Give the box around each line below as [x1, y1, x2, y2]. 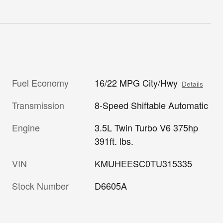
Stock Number [12, 179, 69, 192]
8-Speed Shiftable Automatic [95, 98, 209, 111]
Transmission [12, 98, 64, 111]
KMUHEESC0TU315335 [95, 156, 193, 170]
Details [182, 79, 204, 89]
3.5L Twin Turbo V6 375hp [95, 120, 199, 134]
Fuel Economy [12, 76, 69, 89]
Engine [12, 120, 40, 134]
